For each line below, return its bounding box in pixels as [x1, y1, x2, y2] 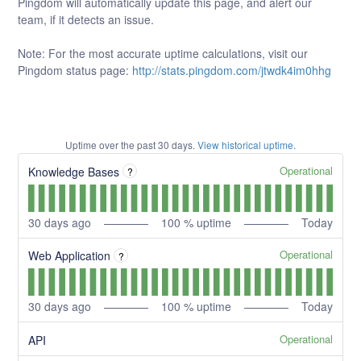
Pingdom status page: [18, 62, 133, 79]
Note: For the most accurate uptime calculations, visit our [18, 45, 309, 62]
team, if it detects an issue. [18, 11, 155, 28]
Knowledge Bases [28, 163, 120, 180]
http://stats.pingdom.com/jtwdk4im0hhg [132, 62, 332, 79]
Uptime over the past [65, 138, 158, 152]
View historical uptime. [197, 138, 296, 152]
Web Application [28, 247, 111, 264]
